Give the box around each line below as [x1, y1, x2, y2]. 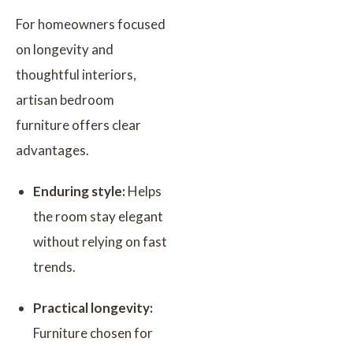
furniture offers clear [16, 116, 141, 133]
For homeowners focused [16, 15, 165, 32]
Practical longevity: [33, 299, 153, 316]
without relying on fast [33, 232, 167, 250]
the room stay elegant [33, 207, 163, 225]
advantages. [16, 141, 89, 158]
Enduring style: [33, 182, 125, 199]
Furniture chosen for [33, 324, 153, 341]
